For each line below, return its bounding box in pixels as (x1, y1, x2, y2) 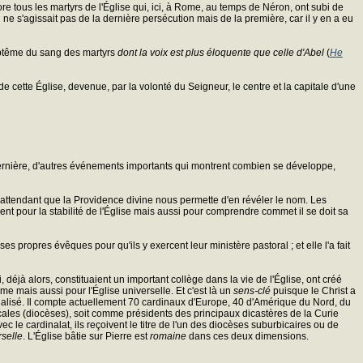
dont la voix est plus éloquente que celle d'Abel (117, 46, 324, 58)
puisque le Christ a (271, 284, 356, 297)
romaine (150, 330, 186, 342)
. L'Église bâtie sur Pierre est (23, 330, 150, 342)
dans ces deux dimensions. (186, 330, 309, 342)
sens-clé (233, 284, 271, 297)
